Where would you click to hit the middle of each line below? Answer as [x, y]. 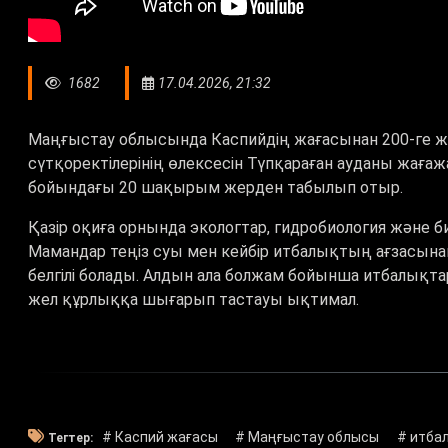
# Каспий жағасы [159, 436]
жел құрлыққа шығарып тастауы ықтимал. [195, 299]
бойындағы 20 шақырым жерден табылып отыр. [215, 187]
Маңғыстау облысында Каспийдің [161, 139]
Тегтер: [70, 438]
